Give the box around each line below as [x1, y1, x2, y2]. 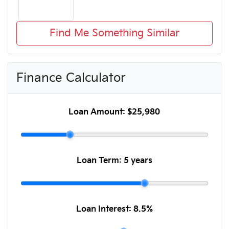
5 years [123, 155, 152, 166]
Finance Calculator [16, 70, 126, 85]
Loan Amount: [68, 107, 128, 117]
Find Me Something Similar [49, 27, 179, 39]
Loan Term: [76, 155, 124, 166]
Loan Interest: [76, 204, 133, 214]
